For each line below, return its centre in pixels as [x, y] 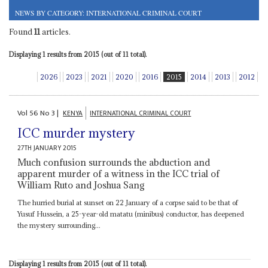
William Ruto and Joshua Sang [81, 185]
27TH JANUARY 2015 [47, 148]
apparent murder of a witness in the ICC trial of [119, 174]
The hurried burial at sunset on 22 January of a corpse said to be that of [128, 203]
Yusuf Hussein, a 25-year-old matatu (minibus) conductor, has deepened [131, 214]
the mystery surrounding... [59, 226]
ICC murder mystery [77, 133]
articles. [55, 31]
